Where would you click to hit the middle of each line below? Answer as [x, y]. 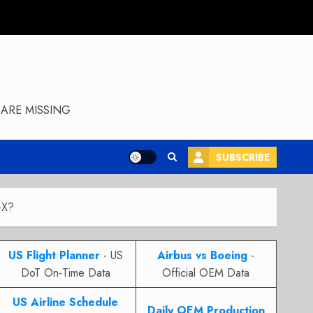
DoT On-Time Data [65, 273]
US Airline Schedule [66, 302]
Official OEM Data [206, 273]
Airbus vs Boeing [203, 255]
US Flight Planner [54, 255]
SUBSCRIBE [243, 157]
